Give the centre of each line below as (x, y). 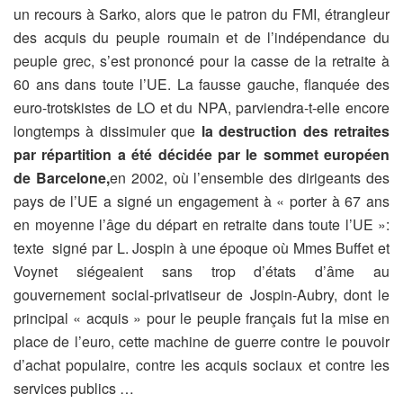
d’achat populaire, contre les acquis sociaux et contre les (201, 365)
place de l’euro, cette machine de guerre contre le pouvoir (201, 342)
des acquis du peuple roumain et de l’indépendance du (201, 38)
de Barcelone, (62, 178)
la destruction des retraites (296, 131)
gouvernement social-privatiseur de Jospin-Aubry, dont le (201, 295)
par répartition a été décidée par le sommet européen (201, 155)
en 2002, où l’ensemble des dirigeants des (250, 178)
